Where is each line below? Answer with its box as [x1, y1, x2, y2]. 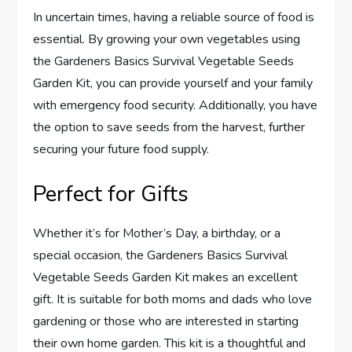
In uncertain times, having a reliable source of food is [33, 8, 315, 26]
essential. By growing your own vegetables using [33, 30, 301, 48]
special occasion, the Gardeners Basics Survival [33, 246, 288, 264]
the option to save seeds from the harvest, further [33, 118, 306, 136]
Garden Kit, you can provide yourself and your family [33, 74, 313, 92]
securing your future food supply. [33, 140, 210, 158]
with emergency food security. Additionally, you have [33, 96, 318, 114]
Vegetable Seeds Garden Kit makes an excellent [33, 268, 299, 286]
